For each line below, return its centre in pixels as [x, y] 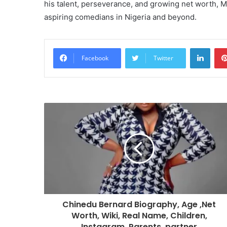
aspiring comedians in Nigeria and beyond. [120, 17]
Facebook [95, 58]
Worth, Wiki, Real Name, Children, [139, 216]
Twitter [163, 58]
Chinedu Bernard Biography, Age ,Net [139, 204]
